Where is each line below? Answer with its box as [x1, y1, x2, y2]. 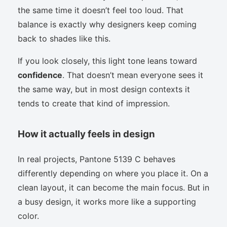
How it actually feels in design [18, 128, 155, 140]
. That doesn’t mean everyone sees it [62, 69, 203, 80]
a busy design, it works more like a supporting [18, 196, 196, 207]
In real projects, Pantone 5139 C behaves [18, 154, 175, 164]
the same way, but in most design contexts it [18, 84, 190, 94]
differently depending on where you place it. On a [18, 168, 208, 178]
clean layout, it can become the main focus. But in [18, 182, 209, 193]
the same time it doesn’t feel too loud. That [18, 5, 183, 15]
